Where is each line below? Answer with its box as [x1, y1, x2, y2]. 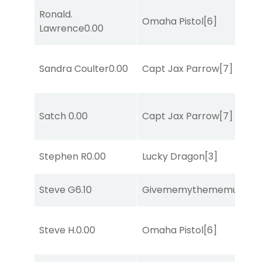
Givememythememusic [142, 182, 250, 196]
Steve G [39, 182, 75, 196]
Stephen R [39, 149, 87, 163]
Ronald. [39, 7, 73, 21]
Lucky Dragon [142, 149, 205, 163]
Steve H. [39, 223, 76, 237]
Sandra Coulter [39, 61, 109, 75]
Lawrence [39, 21, 84, 35]
